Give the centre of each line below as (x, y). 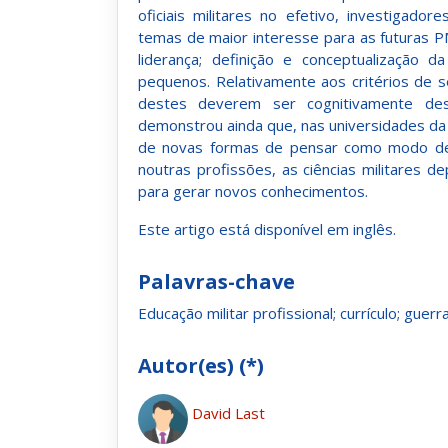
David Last (228, 412)
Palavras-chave (216, 281)
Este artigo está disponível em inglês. (267, 228)
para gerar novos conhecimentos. (253, 190)
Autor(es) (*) (201, 365)
